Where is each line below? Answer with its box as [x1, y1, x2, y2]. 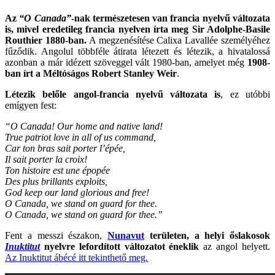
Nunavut [107, 230, 144, 241]
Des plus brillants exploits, [5, 176, 107, 187]
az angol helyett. [199, 241, 271, 252]
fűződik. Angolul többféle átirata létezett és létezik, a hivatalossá [5, 46, 270, 57]
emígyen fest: [5, 100, 56, 111]
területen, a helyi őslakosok [144, 230, 270, 241]
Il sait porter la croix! [5, 154, 87, 165]
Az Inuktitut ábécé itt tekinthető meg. [5, 252, 148, 263]
